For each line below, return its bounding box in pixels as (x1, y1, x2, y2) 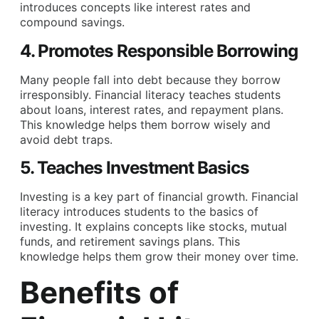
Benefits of (20, 273, 179, 310)
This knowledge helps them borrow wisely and (20, 117, 271, 132)
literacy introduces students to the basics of (20, 204, 258, 219)
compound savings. (20, 15, 125, 30)
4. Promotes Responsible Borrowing (20, 40, 298, 61)
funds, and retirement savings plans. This (20, 234, 240, 249)
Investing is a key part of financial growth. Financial (20, 189, 298, 204)
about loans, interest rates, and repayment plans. (20, 102, 283, 117)
